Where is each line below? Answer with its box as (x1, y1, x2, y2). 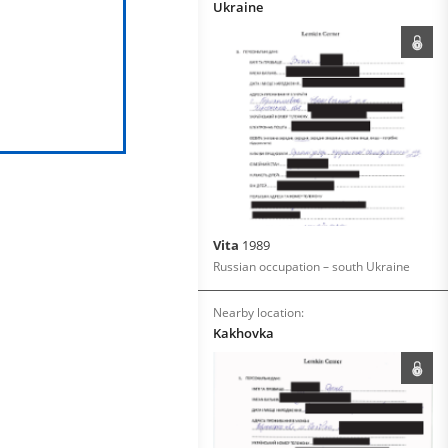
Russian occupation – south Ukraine (213, 258, 410, 275)
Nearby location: (213, 304, 304, 321)
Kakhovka (213, 324, 274, 342)
